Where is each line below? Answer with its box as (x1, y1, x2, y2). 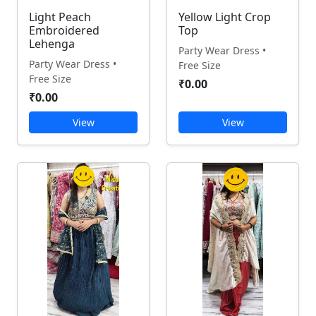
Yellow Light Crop (178, 9, 271, 25)
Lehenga (29, 36, 75, 51)
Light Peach (29, 9, 91, 25)
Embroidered (29, 23, 99, 38)
